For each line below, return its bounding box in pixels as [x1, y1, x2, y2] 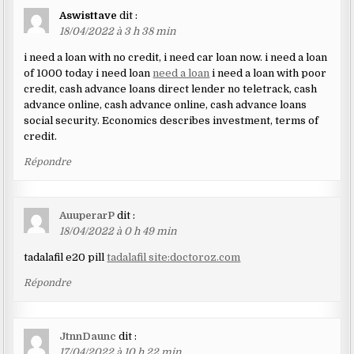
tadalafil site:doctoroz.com [107, 251, 241, 264]
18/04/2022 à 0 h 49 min [59, 225, 178, 238]
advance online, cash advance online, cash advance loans [24, 99, 307, 111]
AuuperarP [59, 209, 115, 222]
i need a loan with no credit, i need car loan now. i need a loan [24, 51, 328, 64]
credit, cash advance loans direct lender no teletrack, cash [24, 83, 318, 96]
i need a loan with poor [209, 67, 327, 80]
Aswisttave [59, 9, 118, 22]
